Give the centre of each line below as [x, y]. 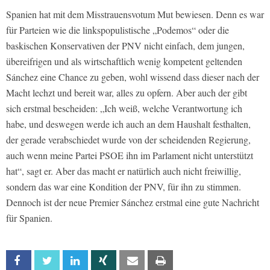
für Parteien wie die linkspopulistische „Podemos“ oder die [118, 30]
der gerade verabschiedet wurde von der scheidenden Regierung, [128, 139]
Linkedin [101, 260]
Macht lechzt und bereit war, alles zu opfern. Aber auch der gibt [127, 92]
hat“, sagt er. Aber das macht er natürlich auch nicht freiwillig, [124, 171]
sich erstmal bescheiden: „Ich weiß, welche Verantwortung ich [124, 108]
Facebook [48, 260]
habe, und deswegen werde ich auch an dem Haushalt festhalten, [128, 124]
